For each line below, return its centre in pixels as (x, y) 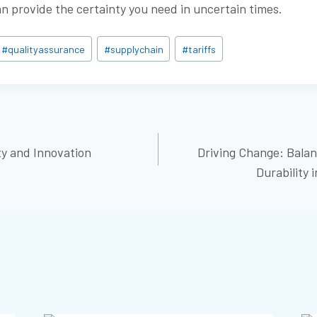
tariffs (202, 49)
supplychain (137, 49)
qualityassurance (47, 49)
